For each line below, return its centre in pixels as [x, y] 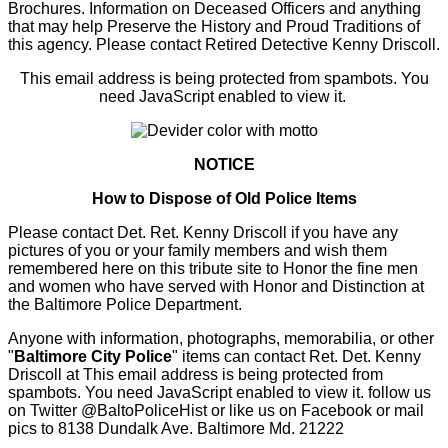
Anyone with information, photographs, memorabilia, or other [221, 338]
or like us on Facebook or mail [315, 410]
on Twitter [44, 410]
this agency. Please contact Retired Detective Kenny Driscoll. [224, 44]
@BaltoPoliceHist [144, 410]
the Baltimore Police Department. [125, 304]
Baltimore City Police [93, 356]
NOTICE [224, 164]
